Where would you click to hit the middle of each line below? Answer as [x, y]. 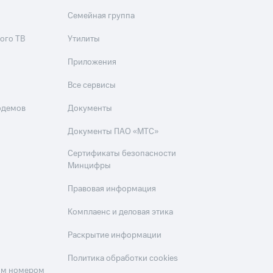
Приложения [92, 62]
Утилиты [84, 39]
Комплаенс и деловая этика [121, 212]
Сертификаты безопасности [122, 154]
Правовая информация [112, 189]
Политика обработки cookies [123, 258]
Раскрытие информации [115, 235]
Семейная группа [101, 16]
